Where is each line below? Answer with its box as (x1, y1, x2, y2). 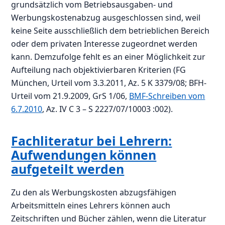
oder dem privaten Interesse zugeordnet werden (11, 38, 198, 49)
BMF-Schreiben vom (129, 90, 205, 101)
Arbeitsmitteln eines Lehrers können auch (11, 200, 171, 211)
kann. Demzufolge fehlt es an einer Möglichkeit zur (11, 51, 206, 62)
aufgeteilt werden (11, 160, 125, 177)
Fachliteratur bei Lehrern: (11, 132, 172, 149)
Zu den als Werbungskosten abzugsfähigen (11, 187, 177, 198)
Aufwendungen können (11, 146, 157, 163)
